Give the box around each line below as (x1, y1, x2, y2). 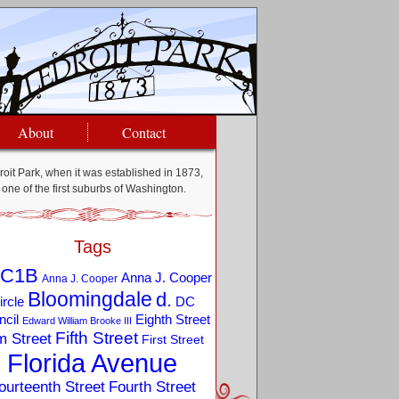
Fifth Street (54, 328, 138, 347)
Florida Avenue (7, 348, 177, 378)
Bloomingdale (27, 288, 152, 311)
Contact (122, 123, 166, 142)
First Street (141, 333, 204, 346)
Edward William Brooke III (21, 315, 132, 326)
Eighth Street (134, 312, 210, 327)
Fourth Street (108, 379, 196, 395)
